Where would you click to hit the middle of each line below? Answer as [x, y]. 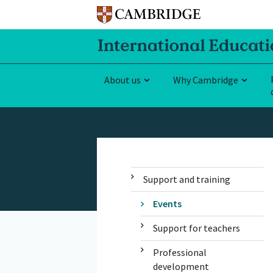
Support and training [186, 179]
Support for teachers [196, 228]
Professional [179, 252]
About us [122, 80]
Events [167, 203]
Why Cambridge [206, 80]
